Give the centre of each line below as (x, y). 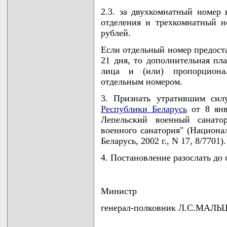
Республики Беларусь (144, 109)
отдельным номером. (142, 82)
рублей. (116, 33)
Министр (119, 191)
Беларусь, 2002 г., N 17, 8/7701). (163, 141)
